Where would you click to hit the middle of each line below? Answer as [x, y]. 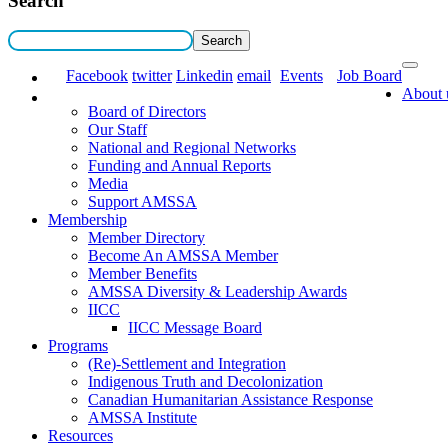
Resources [80, 436]
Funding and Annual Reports [179, 166]
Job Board [369, 76]
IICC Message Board [195, 328]
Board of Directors [147, 112]
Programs [78, 346]
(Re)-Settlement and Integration [187, 364]
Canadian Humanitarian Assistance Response [230, 400]
